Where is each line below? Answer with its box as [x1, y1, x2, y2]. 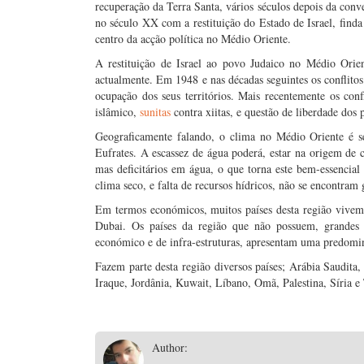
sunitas [140, 104, 171, 119]
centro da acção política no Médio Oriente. [95, 31, 291, 46]
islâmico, [95, 104, 140, 119]
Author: [152, 340, 188, 355]
